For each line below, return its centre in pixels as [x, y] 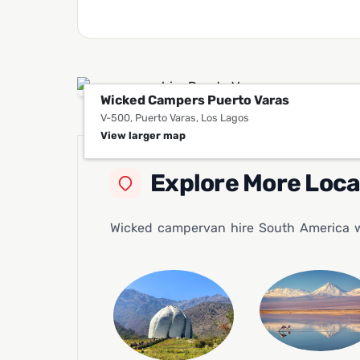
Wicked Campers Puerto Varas [195, 100]
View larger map [143, 136]
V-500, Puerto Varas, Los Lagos [175, 118]
